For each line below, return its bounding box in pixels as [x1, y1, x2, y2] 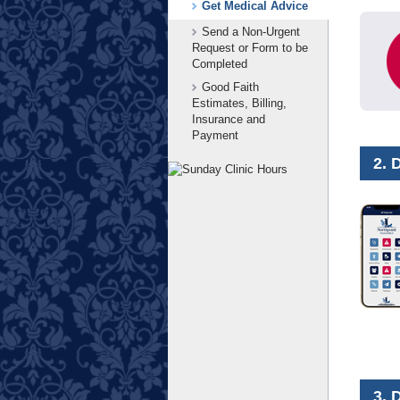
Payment [192, 129, 238, 142]
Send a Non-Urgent [202, 25, 300, 38]
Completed [192, 57, 247, 71]
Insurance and [192, 112, 265, 126]
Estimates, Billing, [192, 96, 287, 110]
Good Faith [202, 80, 259, 94]
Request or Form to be [192, 41, 308, 54]
